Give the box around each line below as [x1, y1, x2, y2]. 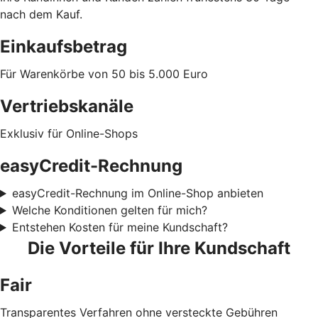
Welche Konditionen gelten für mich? [11, 203, 207, 218]
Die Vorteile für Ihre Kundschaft [28, 238, 290, 259]
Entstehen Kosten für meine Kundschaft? [11, 220, 228, 235]
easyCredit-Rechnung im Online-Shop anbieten [11, 186, 263, 201]
